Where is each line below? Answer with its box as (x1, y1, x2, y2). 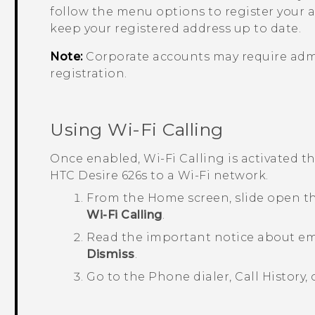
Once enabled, (50, 151, 144, 165)
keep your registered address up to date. (50, 22, 302, 36)
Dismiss (86, 247, 135, 261)
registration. (50, 67, 127, 81)
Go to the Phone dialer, (86, 269, 236, 283)
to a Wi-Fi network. (147, 168, 269, 182)
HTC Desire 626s (50, 168, 148, 182)
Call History (235, 269, 306, 283)
